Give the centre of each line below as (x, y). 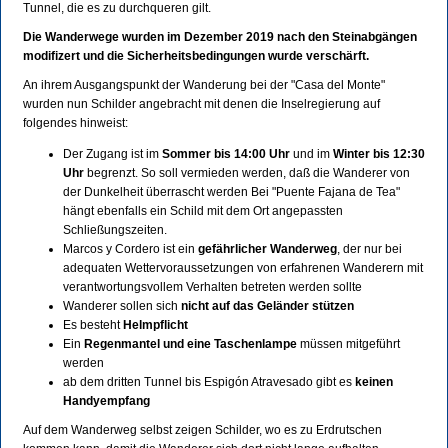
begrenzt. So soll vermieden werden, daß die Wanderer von (248, 173)
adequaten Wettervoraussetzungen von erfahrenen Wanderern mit (243, 268)
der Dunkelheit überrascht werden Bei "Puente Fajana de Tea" (231, 192)
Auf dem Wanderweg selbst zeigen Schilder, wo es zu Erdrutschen (202, 430)
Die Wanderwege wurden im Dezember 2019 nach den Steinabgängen (220, 37)
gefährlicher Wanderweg (267, 249)
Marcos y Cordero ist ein (130, 249)
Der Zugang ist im (112, 154)
